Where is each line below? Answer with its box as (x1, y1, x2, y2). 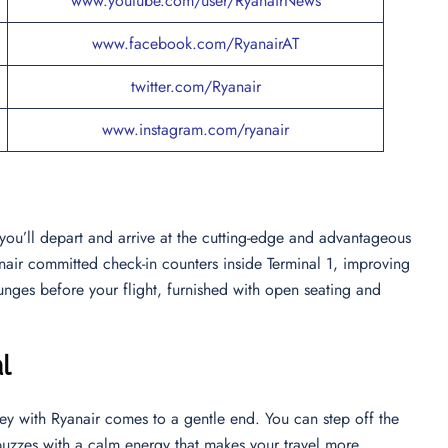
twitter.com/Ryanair (130, 74, 261, 98)
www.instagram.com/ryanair (102, 117, 289, 141)
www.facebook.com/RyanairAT (92, 31, 299, 55)
